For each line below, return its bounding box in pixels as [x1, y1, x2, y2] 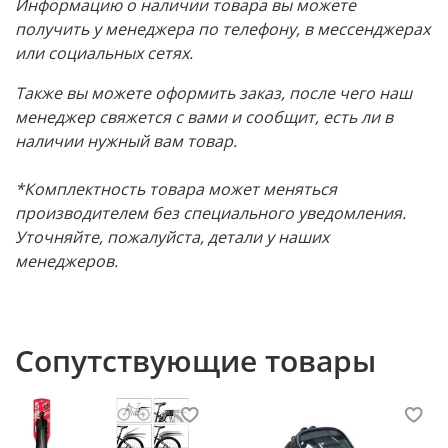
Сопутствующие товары [15, 339, 376, 381]
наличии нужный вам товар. [15, 130, 241, 153]
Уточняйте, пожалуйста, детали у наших [15, 226, 329, 249]
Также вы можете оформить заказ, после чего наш [15, 82, 412, 105]
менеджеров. [15, 250, 122, 273]
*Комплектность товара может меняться [15, 178, 337, 201]
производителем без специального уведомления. [15, 202, 406, 225]
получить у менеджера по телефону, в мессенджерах [15, 18, 430, 41]
